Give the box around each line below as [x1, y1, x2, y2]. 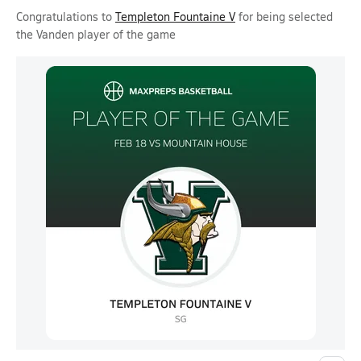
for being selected [235, 9, 333, 24]
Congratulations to [16, 9, 115, 24]
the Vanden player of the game [16, 27, 176, 42]
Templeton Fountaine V [115, 9, 235, 24]
